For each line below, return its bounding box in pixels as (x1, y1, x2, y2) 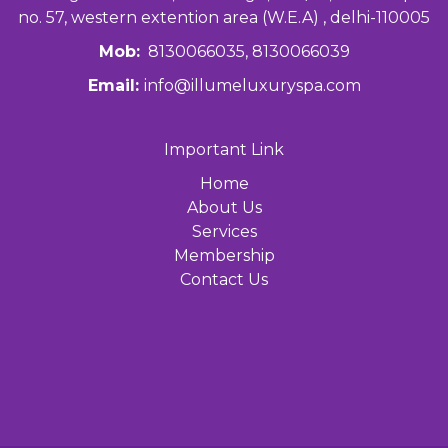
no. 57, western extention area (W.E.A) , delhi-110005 (18, 8, 430, 28)
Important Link (164, 140, 284, 160)
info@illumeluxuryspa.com (143, 76, 361, 96)
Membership (173, 246, 275, 266)
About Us (186, 198, 262, 218)
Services (191, 222, 257, 242)
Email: (87, 76, 144, 96)
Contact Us (180, 270, 268, 290)
